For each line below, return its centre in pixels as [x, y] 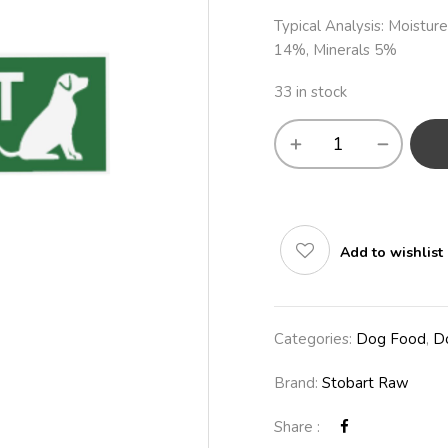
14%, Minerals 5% [335, 50]
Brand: [298, 383]
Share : [297, 427]
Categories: [315, 339]
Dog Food [391, 339]
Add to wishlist [391, 252]
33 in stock [310, 92]
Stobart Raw [365, 383]
